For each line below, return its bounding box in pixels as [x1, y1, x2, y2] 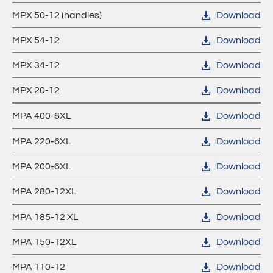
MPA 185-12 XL [12, 212, 79, 222]
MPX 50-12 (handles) [12, 10, 102, 20]
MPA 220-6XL [12, 136, 71, 146]
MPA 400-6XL [12, 111, 71, 121]
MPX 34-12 [12, 60, 60, 70]
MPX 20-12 [12, 85, 60, 95]
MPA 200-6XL [12, 161, 71, 171]
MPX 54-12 [12, 35, 60, 45]
